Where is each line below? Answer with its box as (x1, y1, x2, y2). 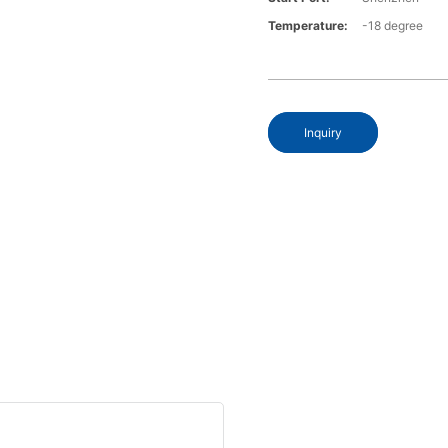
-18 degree (362, 18, 424, 34)
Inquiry (304, 125, 343, 141)
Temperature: (268, 18, 349, 34)
